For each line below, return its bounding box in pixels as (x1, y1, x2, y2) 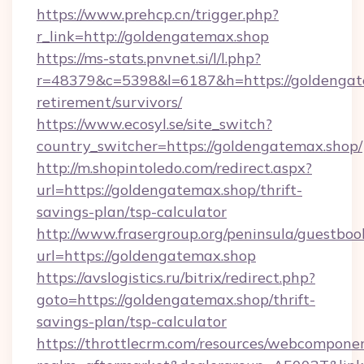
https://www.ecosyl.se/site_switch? (37, 115, 272, 133)
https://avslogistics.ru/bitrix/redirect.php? (37, 268, 315, 287)
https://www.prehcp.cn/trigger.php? (37, 5, 279, 24)
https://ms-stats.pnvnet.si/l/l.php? (37, 49, 261, 67)
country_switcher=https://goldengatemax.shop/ (37, 136, 362, 155)
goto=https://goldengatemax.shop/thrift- (37, 290, 315, 309)
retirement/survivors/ (37, 93, 182, 111)
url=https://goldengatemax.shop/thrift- (37, 180, 302, 199)
